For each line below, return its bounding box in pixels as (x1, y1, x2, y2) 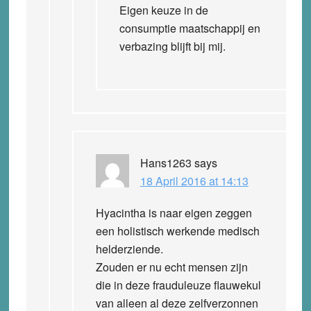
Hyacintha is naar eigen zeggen (95, 204, 252, 221)
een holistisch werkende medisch (95, 222, 260, 239)
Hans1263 (140, 154, 192, 171)
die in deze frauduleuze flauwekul (95, 276, 261, 293)
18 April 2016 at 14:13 (140, 172, 249, 189)
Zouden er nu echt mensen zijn (95, 258, 248, 275)
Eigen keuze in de (119, 1, 208, 18)
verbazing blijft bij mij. (119, 37, 226, 54)
